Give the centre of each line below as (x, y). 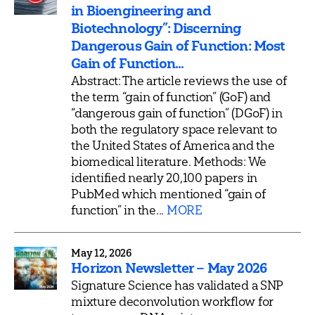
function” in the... (119, 210)
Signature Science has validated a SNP (177, 285)
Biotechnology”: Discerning (156, 28)
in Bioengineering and (141, 10)
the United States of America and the (173, 145)
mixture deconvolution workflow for (173, 301)
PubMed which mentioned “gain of (168, 193)
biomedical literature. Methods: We (169, 161)
